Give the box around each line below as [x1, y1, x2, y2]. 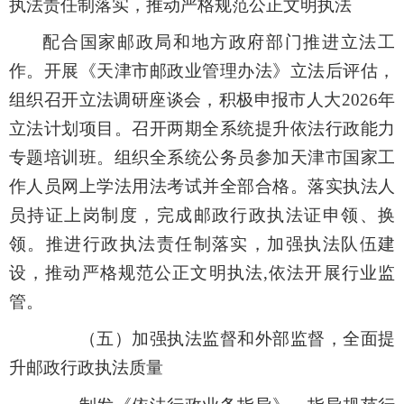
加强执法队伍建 [267, 234, 396, 254]
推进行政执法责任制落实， [45, 234, 268, 254]
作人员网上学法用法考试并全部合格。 [8, 177, 308, 197]
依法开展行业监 [268, 263, 396, 283]
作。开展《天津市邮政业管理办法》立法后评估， [8, 61, 396, 81]
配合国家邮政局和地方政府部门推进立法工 [42, 32, 396, 52]
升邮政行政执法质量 [8, 358, 163, 378]
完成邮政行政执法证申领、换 [156, 206, 396, 225]
